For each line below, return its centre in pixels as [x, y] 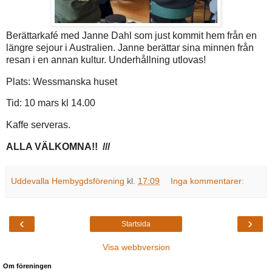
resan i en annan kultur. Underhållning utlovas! [106, 59]
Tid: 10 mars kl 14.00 [51, 103]
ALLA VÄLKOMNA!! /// [58, 147]
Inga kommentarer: [208, 181]
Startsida [136, 224]
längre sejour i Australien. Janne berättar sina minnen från [130, 47]
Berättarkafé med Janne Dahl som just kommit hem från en [131, 35]
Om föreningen [27, 266]
